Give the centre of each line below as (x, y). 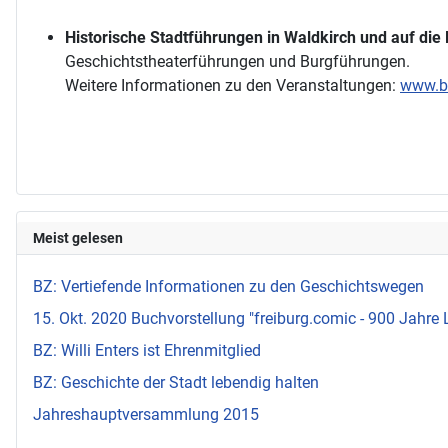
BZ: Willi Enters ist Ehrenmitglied (147, 351)
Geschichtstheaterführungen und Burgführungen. (237, 61)
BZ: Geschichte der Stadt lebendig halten (176, 383)
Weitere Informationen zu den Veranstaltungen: (232, 85)
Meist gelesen (78, 238)
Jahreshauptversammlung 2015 (146, 415)
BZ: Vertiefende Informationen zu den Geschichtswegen (228, 287)
